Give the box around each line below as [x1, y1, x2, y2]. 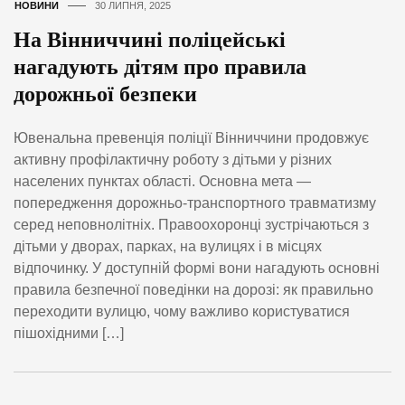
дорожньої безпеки [14, 81, 197, 106]
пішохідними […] [14, 325, 124, 341]
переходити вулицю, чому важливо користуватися [14, 303, 350, 319]
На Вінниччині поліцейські [14, 27, 286, 52]
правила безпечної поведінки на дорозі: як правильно [14, 281, 373, 297]
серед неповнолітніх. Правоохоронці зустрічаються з [14, 216, 369, 232]
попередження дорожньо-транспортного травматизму [14, 194, 376, 211]
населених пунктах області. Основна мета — [14, 173, 311, 189]
